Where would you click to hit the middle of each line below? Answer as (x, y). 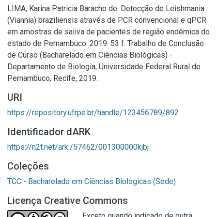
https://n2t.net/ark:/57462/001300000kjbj (78, 147)
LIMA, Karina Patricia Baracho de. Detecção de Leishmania (106, 8)
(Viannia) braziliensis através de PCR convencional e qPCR (107, 20)
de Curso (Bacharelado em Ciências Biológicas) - (90, 55)
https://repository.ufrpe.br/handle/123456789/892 (93, 113)
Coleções (28, 166)
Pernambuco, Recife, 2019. (53, 78)
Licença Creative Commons (68, 201)
